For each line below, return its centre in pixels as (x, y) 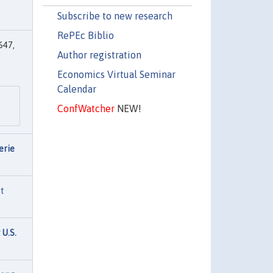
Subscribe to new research (115, 16)
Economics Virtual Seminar (116, 74)
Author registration (99, 55)
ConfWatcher (86, 108)
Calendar (76, 89)
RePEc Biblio (85, 35)
